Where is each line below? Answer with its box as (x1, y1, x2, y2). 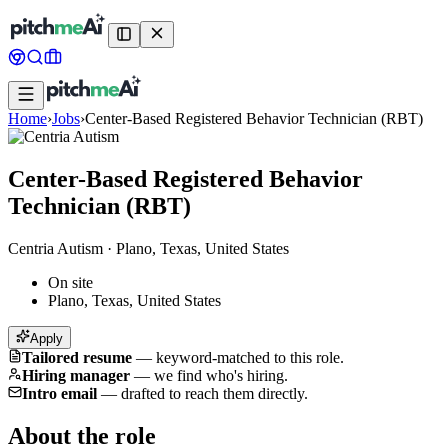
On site (48, 273, 93, 291)
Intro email (22, 384, 97, 402)
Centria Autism (8, 239, 103, 257)
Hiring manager (22, 366, 130, 384)
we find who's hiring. (154, 366, 288, 384)
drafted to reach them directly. (121, 384, 308, 402)
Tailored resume (22, 348, 132, 366)
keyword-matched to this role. (156, 348, 344, 366)
